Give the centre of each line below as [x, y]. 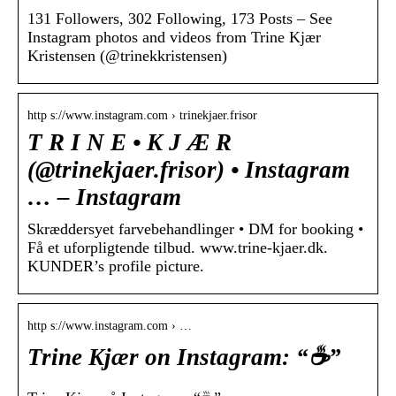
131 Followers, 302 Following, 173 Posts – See [180, 19]
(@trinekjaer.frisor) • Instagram [189, 170]
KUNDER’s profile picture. [116, 267]
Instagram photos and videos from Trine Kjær [174, 38]
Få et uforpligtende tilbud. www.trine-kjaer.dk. [178, 248]
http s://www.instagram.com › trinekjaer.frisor [142, 116]
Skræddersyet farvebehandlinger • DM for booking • [195, 229]
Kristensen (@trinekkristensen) [127, 56]
